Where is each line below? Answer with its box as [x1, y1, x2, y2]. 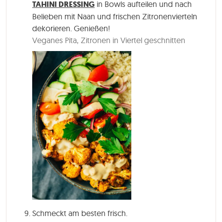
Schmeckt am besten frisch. [32, 208, 127, 218]
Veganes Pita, [32, 35, 78, 45]
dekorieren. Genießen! [32, 23, 110, 33]
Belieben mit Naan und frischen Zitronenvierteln [32, 11, 197, 21]
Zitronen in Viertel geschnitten [81, 35, 185, 45]
